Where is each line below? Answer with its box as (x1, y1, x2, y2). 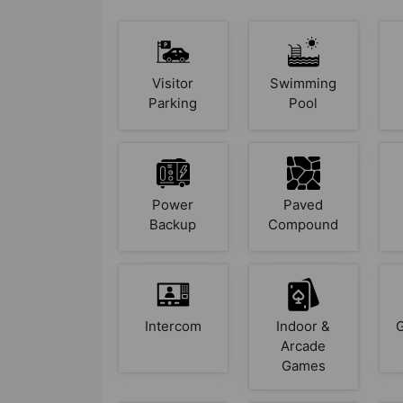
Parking (148, 94, 198, 112)
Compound (268, 215, 339, 233)
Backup (149, 215, 197, 233)
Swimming (270, 74, 337, 92)
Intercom (144, 317, 201, 335)
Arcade (281, 336, 327, 354)
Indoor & (276, 317, 331, 335)
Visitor (152, 74, 194, 92)
